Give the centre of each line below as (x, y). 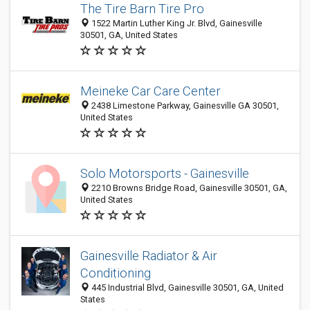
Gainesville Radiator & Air (149, 256)
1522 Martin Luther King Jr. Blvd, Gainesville (176, 23)
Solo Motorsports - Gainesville (165, 173)
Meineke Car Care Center (151, 91)
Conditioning (116, 273)
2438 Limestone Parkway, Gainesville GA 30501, (184, 106)
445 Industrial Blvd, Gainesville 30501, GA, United (186, 288)
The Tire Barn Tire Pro (142, 9)
